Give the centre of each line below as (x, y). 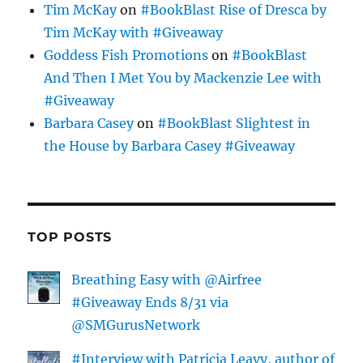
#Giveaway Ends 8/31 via (150, 302)
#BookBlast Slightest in (234, 123)
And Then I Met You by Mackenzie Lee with (183, 78)
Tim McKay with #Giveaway (134, 32)
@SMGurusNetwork (136, 325)
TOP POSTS (70, 237)
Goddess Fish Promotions (126, 55)
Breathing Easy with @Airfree (167, 280)
